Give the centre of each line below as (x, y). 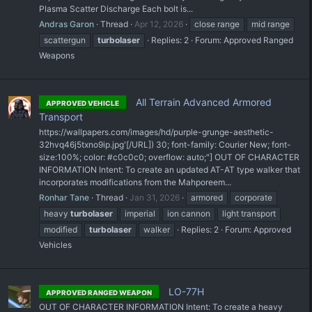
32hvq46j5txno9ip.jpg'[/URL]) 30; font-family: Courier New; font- (165, 145)
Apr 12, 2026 (159, 24)
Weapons (57, 56)
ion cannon (189, 214)
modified (61, 230)
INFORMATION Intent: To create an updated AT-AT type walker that (170, 170)
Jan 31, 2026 (155, 198)
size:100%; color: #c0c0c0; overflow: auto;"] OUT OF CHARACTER (169, 157)
